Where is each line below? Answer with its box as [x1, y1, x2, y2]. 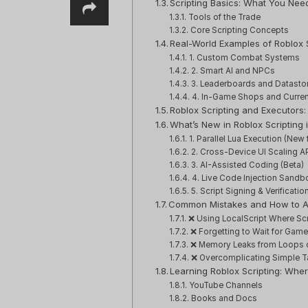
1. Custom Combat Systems [188, 53, 300, 63]
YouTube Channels [188, 280, 263, 291]
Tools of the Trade [188, 12, 261, 23]
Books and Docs [190, 294, 257, 304]
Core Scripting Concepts [190, 25, 289, 36]
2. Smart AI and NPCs [190, 66, 275, 76]
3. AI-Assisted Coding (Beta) [190, 160, 304, 170]
